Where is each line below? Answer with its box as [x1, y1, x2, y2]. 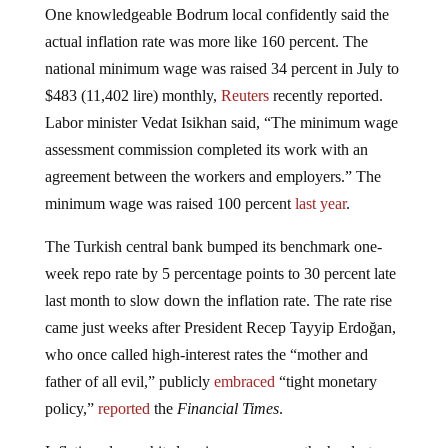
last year [294, 210, 346, 228]
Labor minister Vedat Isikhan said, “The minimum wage [44, 129, 398, 147]
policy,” [44, 415, 98, 433]
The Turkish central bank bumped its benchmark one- [44, 253, 382, 271]
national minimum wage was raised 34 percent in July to [44, 75, 399, 93]
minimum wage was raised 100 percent [44, 210, 295, 228]
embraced [213, 388, 275, 406]
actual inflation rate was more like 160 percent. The [44, 48, 368, 66]
